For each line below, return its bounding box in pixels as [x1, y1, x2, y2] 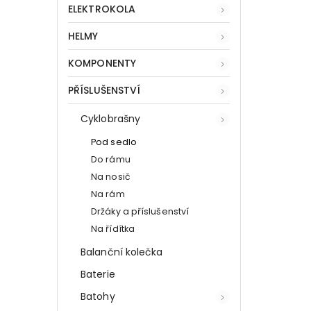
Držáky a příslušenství [91, 205, 190, 217]
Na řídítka [91, 222, 135, 235]
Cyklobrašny [81, 111, 141, 126]
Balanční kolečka [81, 244, 163, 259]
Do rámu [91, 153, 131, 165]
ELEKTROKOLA [68, 1, 136, 16]
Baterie [81, 267, 115, 281]
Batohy [81, 289, 115, 303]
